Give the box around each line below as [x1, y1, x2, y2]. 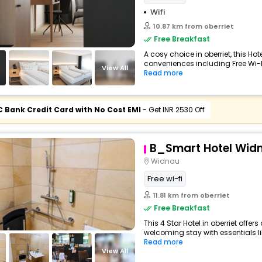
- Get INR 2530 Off [140, 105, 205, 115]
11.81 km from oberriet [153, 191, 230, 200]
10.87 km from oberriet [153, 22, 234, 31]
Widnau [150, 156, 180, 166]
